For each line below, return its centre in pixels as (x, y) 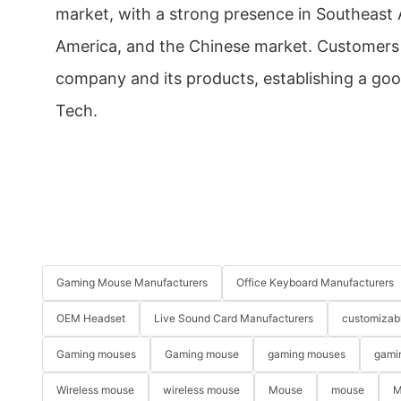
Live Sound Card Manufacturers (234, 319)
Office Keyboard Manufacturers (315, 283)
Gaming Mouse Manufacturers (132, 283)
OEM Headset (91, 319)
